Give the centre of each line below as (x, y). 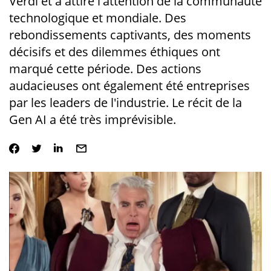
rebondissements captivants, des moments (130, 35)
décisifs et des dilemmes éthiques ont (114, 52)
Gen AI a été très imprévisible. (92, 119)
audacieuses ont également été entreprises (129, 86)
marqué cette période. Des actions (105, 69)
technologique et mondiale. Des (97, 18)
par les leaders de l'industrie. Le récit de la (125, 103)
